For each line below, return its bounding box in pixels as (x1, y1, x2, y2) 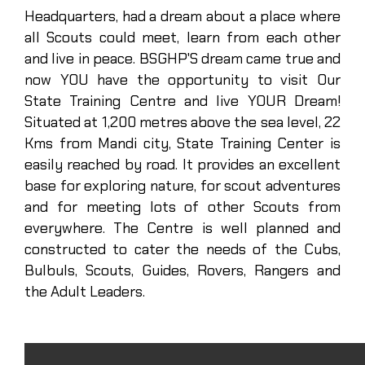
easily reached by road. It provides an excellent (24, 155, 341, 174)
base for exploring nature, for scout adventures (24, 176, 341, 196)
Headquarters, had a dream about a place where (24, 7, 341, 26)
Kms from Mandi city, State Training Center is (24, 134, 341, 153)
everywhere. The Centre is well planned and (24, 218, 341, 238)
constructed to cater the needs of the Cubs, (24, 240, 341, 259)
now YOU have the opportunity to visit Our (24, 70, 341, 90)
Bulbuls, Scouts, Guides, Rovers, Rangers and (24, 261, 341, 280)
